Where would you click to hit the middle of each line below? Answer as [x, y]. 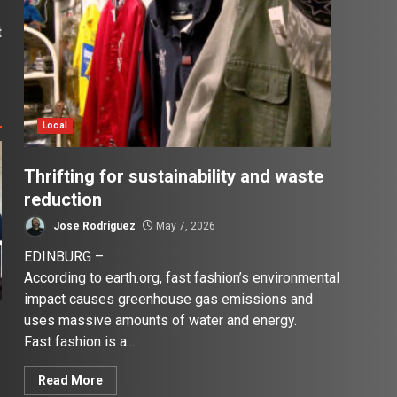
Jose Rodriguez [93, 226]
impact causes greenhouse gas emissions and [169, 300]
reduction [63, 200]
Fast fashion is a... [80, 342]
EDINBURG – [64, 257]
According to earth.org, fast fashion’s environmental [182, 278]
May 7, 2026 [185, 226]
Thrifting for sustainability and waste [174, 177]
